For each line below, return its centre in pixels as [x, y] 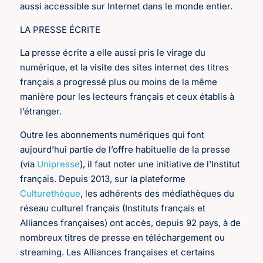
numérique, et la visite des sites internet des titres [125, 68]
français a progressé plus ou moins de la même [119, 82]
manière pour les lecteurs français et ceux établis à [127, 97]
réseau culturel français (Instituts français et [113, 208]
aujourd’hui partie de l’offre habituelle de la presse [125, 149]
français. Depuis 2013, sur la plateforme [103, 178]
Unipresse [59, 164]
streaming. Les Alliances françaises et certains [118, 252]
